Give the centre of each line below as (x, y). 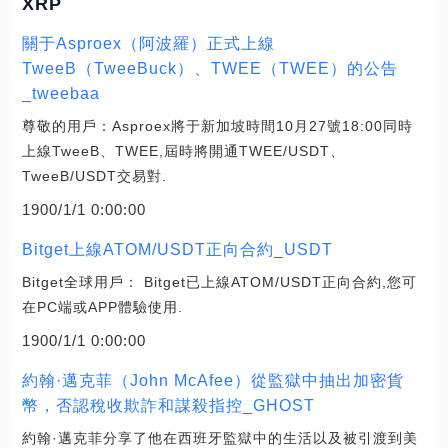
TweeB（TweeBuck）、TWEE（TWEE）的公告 (209, 68)
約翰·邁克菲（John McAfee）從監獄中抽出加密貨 (212, 380)
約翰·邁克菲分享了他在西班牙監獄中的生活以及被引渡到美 (219, 437)
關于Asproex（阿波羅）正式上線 (148, 43)
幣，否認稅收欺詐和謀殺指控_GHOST (168, 405)
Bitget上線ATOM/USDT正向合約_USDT (177, 249)
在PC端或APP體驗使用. (102, 306)
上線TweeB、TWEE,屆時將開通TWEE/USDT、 (183, 150)
